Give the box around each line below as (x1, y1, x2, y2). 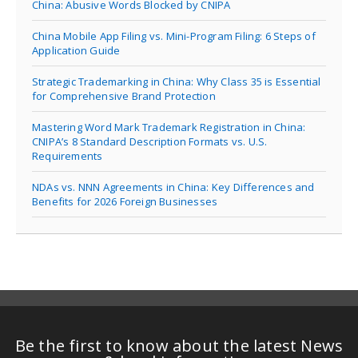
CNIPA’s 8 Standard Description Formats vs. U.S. (32, 133, 268, 149)
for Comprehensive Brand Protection (32, 88, 216, 103)
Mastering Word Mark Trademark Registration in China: (32, 119, 306, 134)
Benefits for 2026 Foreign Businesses (32, 193, 218, 209)
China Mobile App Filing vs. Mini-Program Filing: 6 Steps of (32, 28, 316, 43)
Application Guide (32, 42, 121, 58)
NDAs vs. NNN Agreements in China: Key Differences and (32, 179, 315, 194)
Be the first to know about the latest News (14, 334, 344, 356)
